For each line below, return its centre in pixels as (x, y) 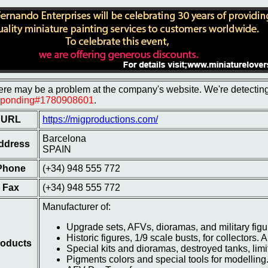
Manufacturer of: (77, 207)
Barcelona (64, 138)
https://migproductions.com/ (100, 119)
